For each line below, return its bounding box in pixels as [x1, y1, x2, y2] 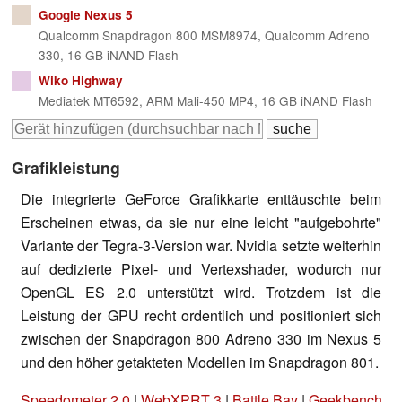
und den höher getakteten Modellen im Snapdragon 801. [21, 352, 379, 373]
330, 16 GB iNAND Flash [38, 46, 179, 65]
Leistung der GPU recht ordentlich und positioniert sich [21, 305, 381, 327]
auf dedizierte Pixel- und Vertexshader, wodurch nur [21, 258, 381, 280]
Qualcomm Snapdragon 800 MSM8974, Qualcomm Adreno [38, 26, 370, 45]
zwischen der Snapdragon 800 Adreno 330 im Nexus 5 [21, 328, 381, 350]
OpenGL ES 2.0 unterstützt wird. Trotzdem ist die [21, 282, 381, 303]
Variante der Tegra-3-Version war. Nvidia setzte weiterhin [21, 235, 381, 257]
